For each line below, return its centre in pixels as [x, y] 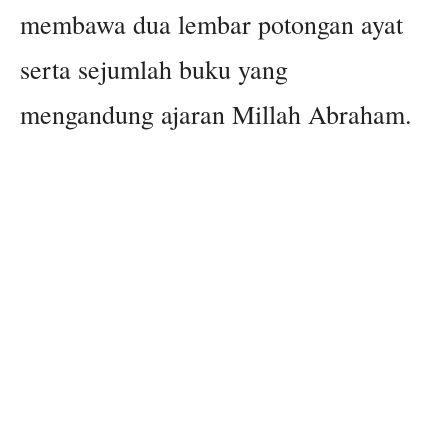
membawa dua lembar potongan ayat [211, 24]
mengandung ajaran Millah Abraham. [216, 114]
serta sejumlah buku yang [154, 69]
